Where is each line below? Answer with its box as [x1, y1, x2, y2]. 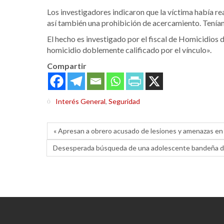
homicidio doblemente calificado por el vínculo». [47, 44, 211, 54]
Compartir [47, 60, 86, 70]
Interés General [55, 97, 105, 106]
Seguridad [108, 97, 140, 106]
